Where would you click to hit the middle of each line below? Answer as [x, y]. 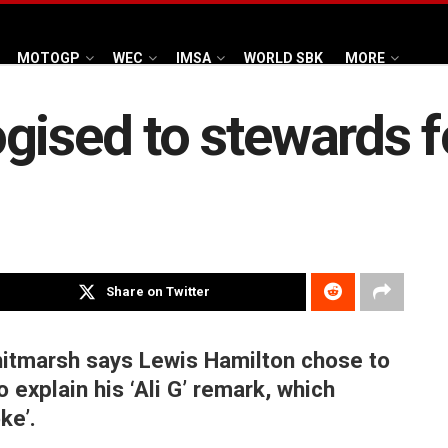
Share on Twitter [158, 292]
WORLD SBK [283, 57]
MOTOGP [48, 57]
